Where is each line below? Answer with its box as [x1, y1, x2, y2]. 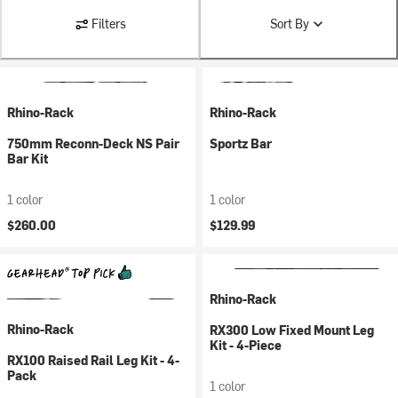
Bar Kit [7, 150, 48, 167]
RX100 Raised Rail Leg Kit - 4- [7, 352, 179, 369]
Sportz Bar [210, 135, 272, 152]
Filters [91, 15, 126, 32]
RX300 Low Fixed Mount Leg [210, 322, 374, 338]
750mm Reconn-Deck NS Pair [7, 135, 179, 152]
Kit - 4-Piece [210, 337, 282, 354]
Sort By [269, 15, 309, 32]
